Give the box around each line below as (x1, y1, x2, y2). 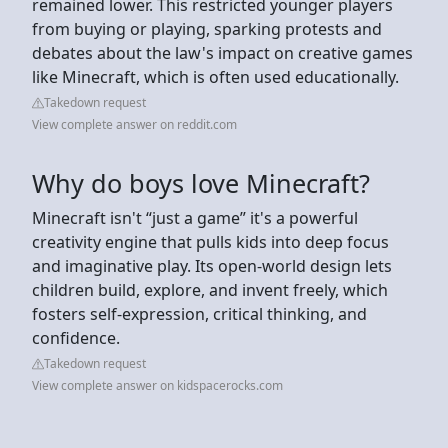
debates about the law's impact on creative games (32, 41, 413, 64)
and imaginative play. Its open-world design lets (32, 254, 392, 277)
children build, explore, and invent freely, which (32, 278, 388, 301)
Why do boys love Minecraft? (32, 165, 370, 200)
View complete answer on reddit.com (32, 115, 237, 133)
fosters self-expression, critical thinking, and (32, 302, 367, 325)
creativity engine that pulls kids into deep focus (32, 230, 389, 253)
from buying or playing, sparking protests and (32, 17, 382, 40)
